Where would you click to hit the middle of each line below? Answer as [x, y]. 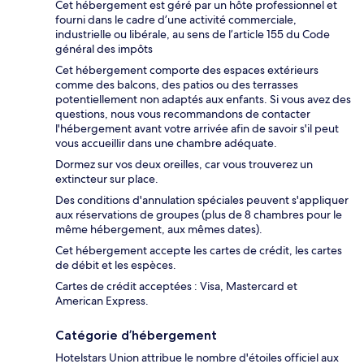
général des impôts [104, 49]
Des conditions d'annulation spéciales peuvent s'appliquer [202, 200]
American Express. [102, 301]
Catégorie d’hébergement [136, 336]
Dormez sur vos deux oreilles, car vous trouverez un [184, 165]
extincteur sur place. [107, 179]
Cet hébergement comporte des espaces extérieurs [187, 70]
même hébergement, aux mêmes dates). [159, 230]
